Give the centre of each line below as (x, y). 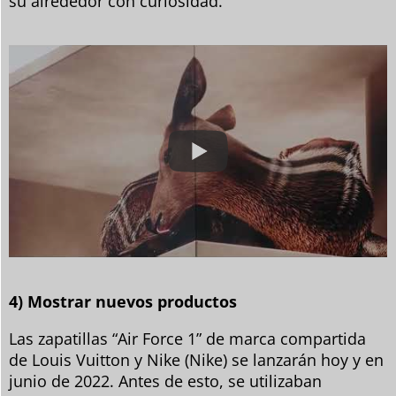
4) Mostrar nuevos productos (123, 302)
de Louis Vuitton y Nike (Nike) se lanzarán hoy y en (196, 360)
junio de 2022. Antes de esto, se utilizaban (165, 381)
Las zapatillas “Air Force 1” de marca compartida (187, 339)
